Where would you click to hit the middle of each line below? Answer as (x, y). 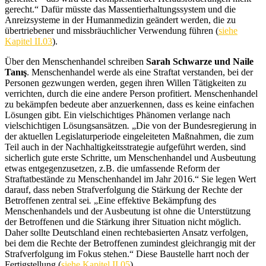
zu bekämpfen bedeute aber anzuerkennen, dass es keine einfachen (129, 104)
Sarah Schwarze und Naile (200, 61)
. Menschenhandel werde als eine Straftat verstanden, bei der (140, 72)
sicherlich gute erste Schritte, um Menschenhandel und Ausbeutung (130, 158)
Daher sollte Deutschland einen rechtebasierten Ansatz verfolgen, (126, 232)
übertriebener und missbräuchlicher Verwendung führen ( (112, 31)
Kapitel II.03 (28, 41)
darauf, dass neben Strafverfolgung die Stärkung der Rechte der (123, 190)
